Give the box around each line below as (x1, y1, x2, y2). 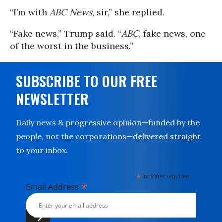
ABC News (50, 6, 92, 18)
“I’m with (10, 6, 50, 18)
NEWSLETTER (16, 89, 89, 109)
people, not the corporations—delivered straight (16, 131, 201, 141)
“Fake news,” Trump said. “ (10, 28, 121, 39)
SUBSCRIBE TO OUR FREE (16, 71, 158, 91)
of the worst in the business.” (10, 40, 133, 52)
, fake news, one (139, 28, 206, 39)
